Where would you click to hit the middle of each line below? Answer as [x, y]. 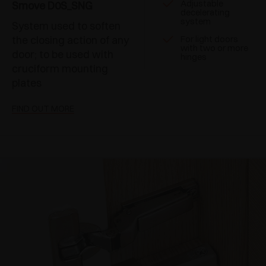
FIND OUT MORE [43, 108]
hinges [194, 56]
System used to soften [66, 26]
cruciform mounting [60, 68]
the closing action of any [70, 40]
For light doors [209, 39]
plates [27, 83]
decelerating [205, 12]
